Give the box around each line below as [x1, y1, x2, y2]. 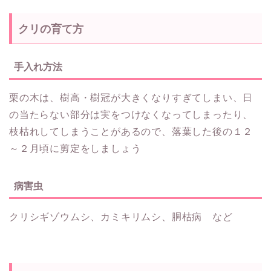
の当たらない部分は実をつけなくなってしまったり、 [9, 109, 253, 120]
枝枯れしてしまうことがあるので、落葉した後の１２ [9, 126, 253, 137]
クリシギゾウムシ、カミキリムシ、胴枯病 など [9, 212, 233, 223]
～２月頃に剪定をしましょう [9, 143, 142, 154]
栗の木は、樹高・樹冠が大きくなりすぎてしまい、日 [9, 92, 253, 103]
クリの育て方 [18, 23, 83, 36]
